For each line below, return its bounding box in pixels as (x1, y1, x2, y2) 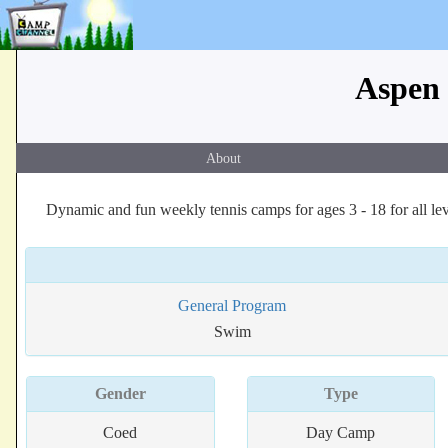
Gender (94, 385, 146, 402)
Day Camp (306, 424, 376, 441)
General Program (178, 297, 287, 314)
